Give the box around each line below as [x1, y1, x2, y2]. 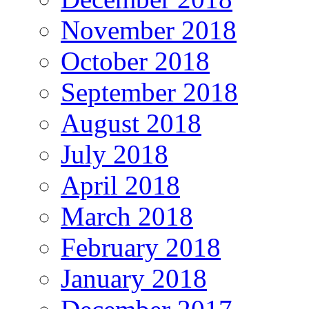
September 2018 [61, 77, 238, 107]
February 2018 [61, 232, 221, 262]
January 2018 [61, 263, 207, 293]
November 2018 [61, 14, 237, 45]
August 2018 [61, 108, 201, 138]
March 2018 [61, 201, 193, 231]
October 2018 [61, 46, 210, 76]
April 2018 [61, 170, 180, 200]
